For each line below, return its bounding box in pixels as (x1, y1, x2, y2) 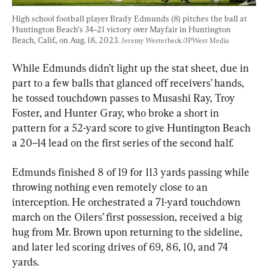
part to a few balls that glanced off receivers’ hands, (12, 76, 246, 89)
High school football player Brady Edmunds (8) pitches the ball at (12, 13, 249, 23)
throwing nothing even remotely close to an (12, 180, 210, 193)
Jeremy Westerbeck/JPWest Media (121, 36, 229, 45)
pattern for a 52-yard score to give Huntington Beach (12, 121, 253, 134)
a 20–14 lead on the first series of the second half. (12, 136, 233, 149)
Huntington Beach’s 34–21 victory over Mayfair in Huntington (12, 24, 233, 34)
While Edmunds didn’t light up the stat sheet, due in (12, 61, 251, 74)
